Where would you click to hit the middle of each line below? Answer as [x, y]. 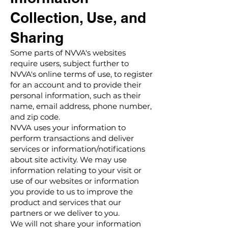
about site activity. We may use [68, 160]
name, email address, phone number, [81, 106]
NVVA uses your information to [68, 127]
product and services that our [66, 202]
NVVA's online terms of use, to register [81, 74]
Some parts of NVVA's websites [68, 53]
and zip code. [35, 117]
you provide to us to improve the [72, 192]
